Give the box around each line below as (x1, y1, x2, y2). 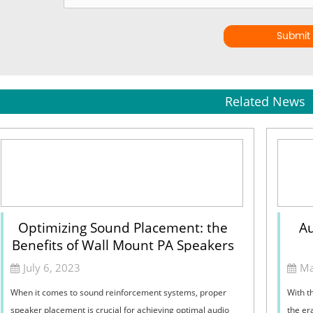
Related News (225, 93, 305, 110)
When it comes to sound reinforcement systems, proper (10, 286, 226, 299)
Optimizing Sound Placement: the (18, 219, 228, 238)
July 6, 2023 (23, 261, 80, 275)
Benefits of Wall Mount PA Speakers (12, 236, 235, 255)
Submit (277, 28, 311, 45)
